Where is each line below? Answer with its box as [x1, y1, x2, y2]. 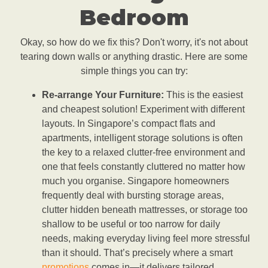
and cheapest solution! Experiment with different [42, 104, 245, 115]
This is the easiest [164, 90, 243, 100]
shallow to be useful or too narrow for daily [42, 219, 220, 230]
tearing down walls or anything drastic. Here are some [20, 51, 248, 62]
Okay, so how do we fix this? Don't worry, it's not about [20, 37, 248, 48]
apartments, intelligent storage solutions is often [42, 133, 243, 144]
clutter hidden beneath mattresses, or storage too [42, 205, 248, 215]
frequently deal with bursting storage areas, [42, 190, 224, 201]
